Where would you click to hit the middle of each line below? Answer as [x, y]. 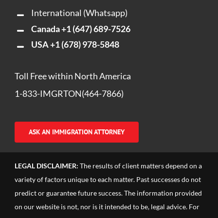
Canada [46, 28]
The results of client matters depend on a [141, 166]
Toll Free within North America [73, 76]
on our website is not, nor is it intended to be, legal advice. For [107, 207]
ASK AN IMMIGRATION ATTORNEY [76, 132]
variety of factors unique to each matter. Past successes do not [108, 180]
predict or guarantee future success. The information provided [108, 193]
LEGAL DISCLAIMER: [47, 166]
